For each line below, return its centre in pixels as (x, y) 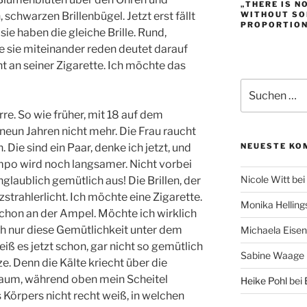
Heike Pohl (263, 280)
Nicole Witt (265, 179)
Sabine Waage (272, 255)
